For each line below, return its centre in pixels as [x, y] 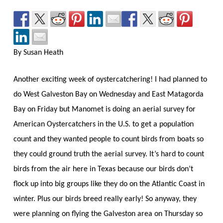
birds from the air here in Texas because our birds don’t [103, 169]
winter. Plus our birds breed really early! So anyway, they [105, 199]
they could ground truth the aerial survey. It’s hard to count [109, 154]
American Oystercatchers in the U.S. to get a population [103, 124]
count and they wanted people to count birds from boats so [108, 139]
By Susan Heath [38, 53]
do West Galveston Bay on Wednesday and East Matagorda [108, 94]
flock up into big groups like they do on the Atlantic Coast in [109, 184]
